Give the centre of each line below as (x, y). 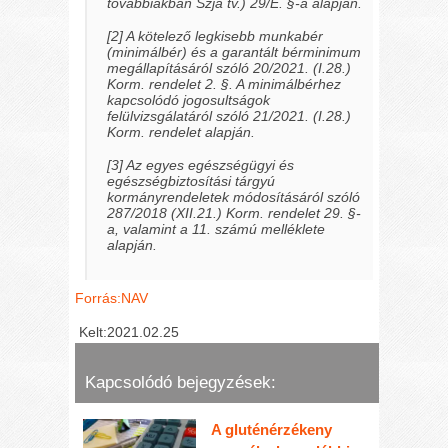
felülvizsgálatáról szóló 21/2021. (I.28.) (229, 116)
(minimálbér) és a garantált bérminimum (234, 52)
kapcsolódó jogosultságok (189, 100)
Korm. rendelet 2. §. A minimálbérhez (224, 84)
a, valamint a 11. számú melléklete (216, 228)
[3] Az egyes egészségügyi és (201, 164)
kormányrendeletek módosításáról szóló (234, 196)
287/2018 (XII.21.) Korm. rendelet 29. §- (234, 212)
